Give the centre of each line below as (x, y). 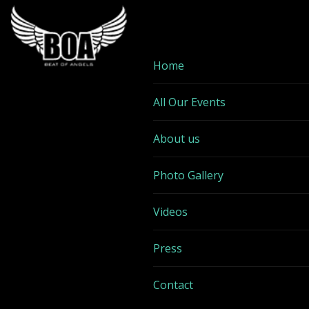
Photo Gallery (188, 175)
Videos (170, 212)
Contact (173, 285)
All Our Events (189, 102)
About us (176, 139)
